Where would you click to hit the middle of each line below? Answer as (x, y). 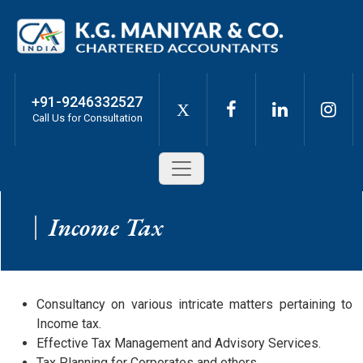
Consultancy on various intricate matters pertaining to (194, 304)
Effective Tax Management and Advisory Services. (179, 343)
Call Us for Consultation (87, 117)
